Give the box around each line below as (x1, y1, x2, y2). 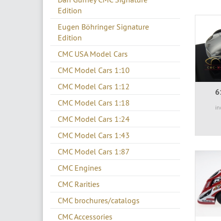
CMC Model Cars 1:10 (58, 65, 130, 75)
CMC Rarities (58, 179, 100, 189)
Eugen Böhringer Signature (58, 21, 149, 32)
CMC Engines (58, 162, 102, 173)
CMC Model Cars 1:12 (58, 81, 130, 91)
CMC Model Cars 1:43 (58, 130, 130, 140)
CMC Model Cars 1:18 (58, 97, 130, 108)
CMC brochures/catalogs (58, 195, 140, 205)
